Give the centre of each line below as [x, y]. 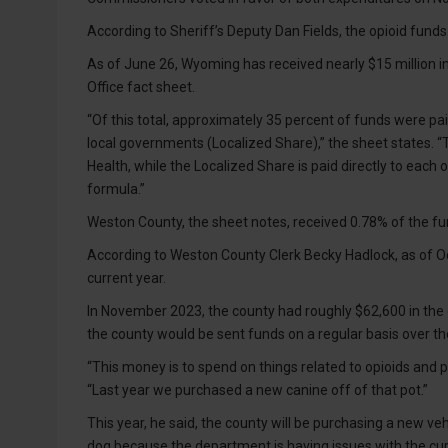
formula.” [116, 189]
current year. [126, 278]
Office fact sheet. [141, 87]
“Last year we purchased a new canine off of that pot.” [257, 390]
